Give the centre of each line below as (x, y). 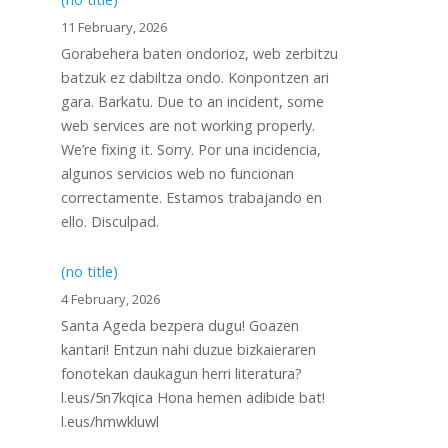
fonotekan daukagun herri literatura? (181, 373)
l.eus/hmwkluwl (110, 421)
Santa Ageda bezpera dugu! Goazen (180, 325)
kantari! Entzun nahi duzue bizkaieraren (188, 349)
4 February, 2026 (110, 299)
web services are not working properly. (188, 125)
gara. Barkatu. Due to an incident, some (192, 101)
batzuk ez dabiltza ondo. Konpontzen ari (195, 77)
